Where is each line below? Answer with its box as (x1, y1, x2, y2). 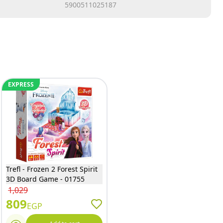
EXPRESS (8, 80, 34, 89)
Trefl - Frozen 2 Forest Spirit (6, 164, 98, 174)
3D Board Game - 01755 (6, 174, 85, 184)
